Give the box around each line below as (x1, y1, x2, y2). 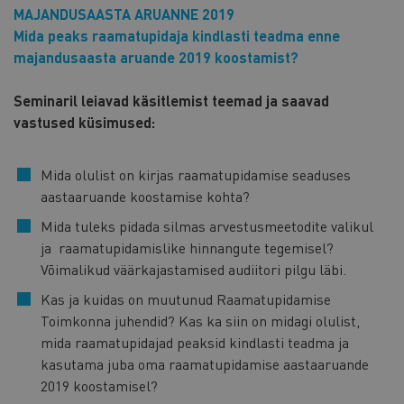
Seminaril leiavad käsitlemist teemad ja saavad (14, 90, 329, 110)
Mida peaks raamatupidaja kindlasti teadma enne (14, 25, 340, 45)
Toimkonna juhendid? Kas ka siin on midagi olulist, (41, 310, 360, 330)
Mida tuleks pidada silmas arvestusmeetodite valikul (41, 216, 377, 235)
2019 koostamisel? (41, 375, 158, 395)
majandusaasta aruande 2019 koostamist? (14, 47, 298, 67)
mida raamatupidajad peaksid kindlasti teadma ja (41, 332, 349, 352)
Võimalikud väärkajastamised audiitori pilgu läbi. (41, 259, 346, 279)
